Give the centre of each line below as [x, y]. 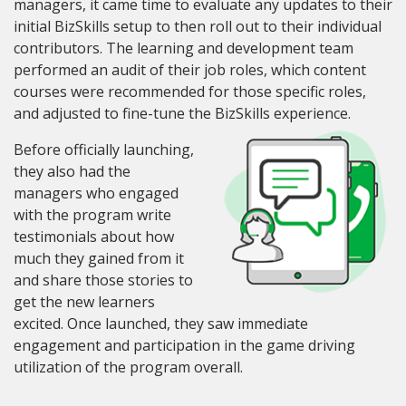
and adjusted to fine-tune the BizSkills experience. [182, 113]
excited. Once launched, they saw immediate [161, 323]
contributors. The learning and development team [184, 48]
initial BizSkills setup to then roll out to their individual [198, 26]
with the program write [92, 214]
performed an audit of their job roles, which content [190, 69]
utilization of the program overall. [130, 367]
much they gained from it [99, 258]
